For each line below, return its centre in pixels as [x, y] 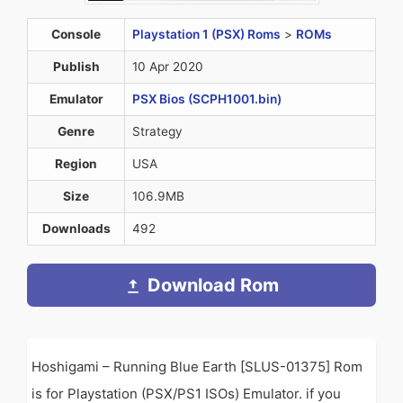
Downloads [76, 229]
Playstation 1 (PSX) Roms [206, 35]
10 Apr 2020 [168, 67]
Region [76, 164]
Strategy [157, 132]
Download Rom [213, 286]
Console [76, 35]
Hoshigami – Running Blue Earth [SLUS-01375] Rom [197, 367]
